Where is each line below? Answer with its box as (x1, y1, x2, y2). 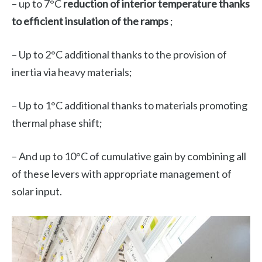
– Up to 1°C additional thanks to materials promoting (12, 99, 247, 112)
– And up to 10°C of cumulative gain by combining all (12, 150, 246, 163)
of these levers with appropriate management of (12, 167, 232, 181)
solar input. (12, 185, 62, 198)
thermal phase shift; (12, 116, 102, 130)
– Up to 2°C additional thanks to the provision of (12, 48, 227, 61)
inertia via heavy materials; (12, 65, 132, 79)
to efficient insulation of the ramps (12, 15, 168, 28)
